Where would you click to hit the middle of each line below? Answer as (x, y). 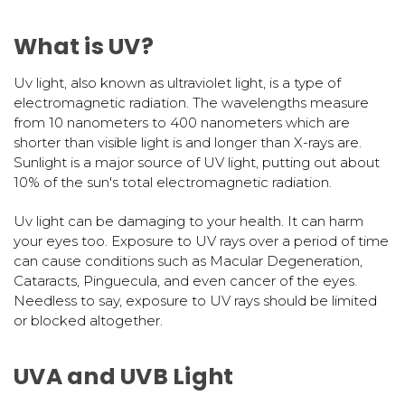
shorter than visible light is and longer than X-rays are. (188, 142)
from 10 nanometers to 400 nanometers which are (182, 122)
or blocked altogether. (88, 320)
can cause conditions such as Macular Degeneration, (188, 260)
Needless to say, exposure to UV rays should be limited (195, 300)
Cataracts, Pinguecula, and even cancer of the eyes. (185, 280)
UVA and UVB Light (124, 376)
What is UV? (84, 46)
